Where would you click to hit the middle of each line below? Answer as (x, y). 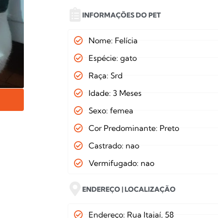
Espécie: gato (112, 58)
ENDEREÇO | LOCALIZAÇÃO (129, 189)
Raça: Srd (105, 75)
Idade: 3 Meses (115, 93)
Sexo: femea (111, 110)
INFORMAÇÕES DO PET (122, 15)
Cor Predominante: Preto (134, 128)
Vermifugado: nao (121, 163)
